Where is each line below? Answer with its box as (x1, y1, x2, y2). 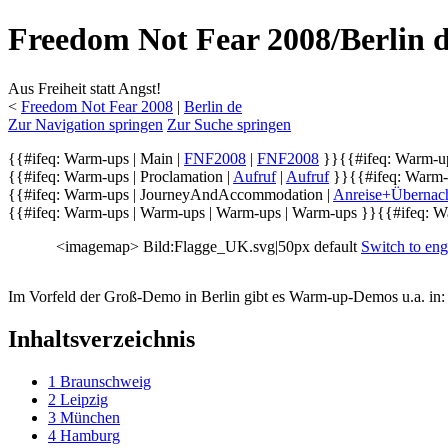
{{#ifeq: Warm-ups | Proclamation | (8, 167, 233, 185)
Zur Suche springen (167, 115, 291, 133)
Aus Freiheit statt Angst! (8, 79, 161, 97)
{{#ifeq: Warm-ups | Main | (8, 149, 184, 167)
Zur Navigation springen (8, 115, 163, 133)
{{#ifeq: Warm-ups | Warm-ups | (8, 203, 216, 221)
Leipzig (60, 390, 108, 408)
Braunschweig (60, 372, 151, 390)
